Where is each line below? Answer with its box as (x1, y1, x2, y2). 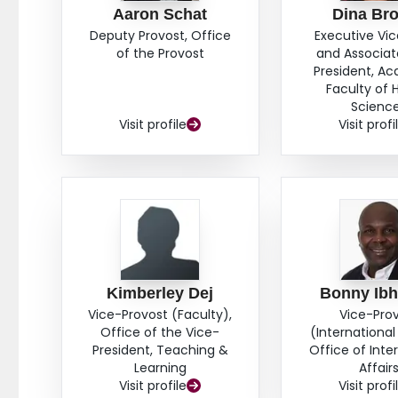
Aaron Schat (113, 5, 208, 24)
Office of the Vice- (100, 323, 220, 342)
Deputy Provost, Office (89, 27, 231, 45)
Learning (133, 359, 187, 378)
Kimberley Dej (107, 284, 214, 303)
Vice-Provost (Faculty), (88, 306, 233, 324)
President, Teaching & (92, 341, 228, 360)
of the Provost (115, 44, 204, 63)
